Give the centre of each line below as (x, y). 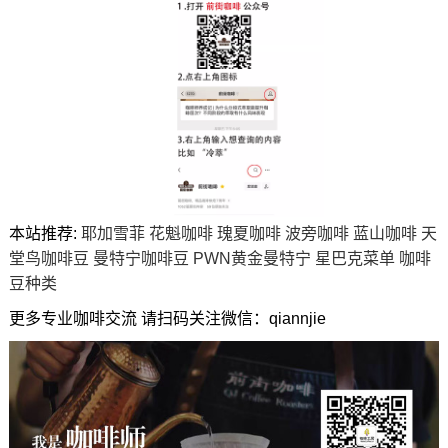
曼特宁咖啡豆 (140, 258)
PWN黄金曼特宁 (251, 258)
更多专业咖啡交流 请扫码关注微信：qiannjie (167, 318)
